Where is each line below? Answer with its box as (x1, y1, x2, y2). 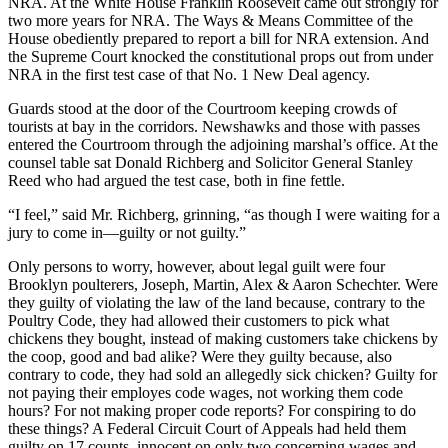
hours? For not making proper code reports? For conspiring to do (8, 401, 416, 419)
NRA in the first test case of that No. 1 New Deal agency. (8, 65, 370, 83)
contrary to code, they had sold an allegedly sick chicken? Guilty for (8, 365, 437, 383)
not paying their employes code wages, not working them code (8, 383, 403, 401)
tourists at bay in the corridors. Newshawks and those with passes (8, 117, 420, 135)
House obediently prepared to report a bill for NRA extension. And (8, 29, 429, 47)
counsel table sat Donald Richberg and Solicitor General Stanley (8, 153, 413, 171)
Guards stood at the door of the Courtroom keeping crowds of (8, 99, 397, 117)
